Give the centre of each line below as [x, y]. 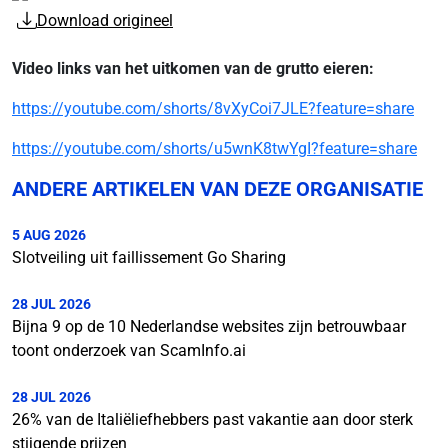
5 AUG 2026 [49, 234]
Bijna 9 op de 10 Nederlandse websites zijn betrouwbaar [209, 326]
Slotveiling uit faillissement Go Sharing [149, 257]
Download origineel [105, 20]
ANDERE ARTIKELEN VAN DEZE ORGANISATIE [217, 188]
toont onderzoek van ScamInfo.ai [129, 350]
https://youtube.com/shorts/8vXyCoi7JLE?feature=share [213, 108]
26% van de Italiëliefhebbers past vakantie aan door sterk [212, 419]
